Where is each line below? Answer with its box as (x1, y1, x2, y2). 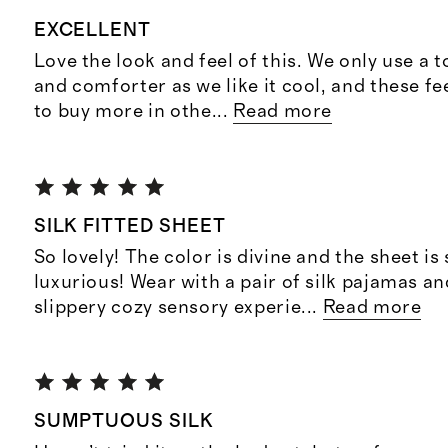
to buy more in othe (33, 102, 212, 122)
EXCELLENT (33, 20, 152, 40)
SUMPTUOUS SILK (33, 412, 215, 432)
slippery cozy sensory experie (33, 297, 302, 317)
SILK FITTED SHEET (33, 216, 226, 236)
